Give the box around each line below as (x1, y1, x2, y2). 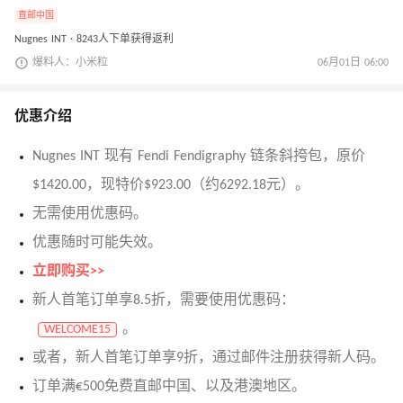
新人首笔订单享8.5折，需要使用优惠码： (32, 292, 295, 308)
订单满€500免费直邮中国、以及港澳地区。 (32, 379, 306, 394)
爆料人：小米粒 (32, 57, 108, 68)
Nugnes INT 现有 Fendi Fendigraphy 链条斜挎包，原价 (32, 148, 365, 164)
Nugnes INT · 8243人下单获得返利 (14, 33, 174, 45)
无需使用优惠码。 (32, 206, 148, 221)
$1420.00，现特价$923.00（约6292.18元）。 (32, 177, 309, 193)
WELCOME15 (44, 322, 111, 336)
